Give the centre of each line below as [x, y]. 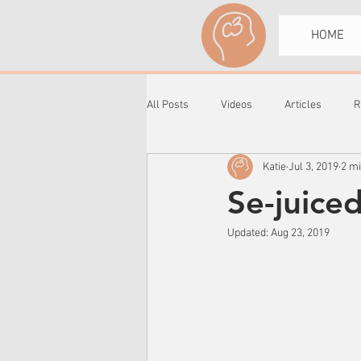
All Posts [168, 105]
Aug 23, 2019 [300, 233]
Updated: [249, 233]
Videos [237, 105]
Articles [303, 105]
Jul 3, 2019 [313, 167]
